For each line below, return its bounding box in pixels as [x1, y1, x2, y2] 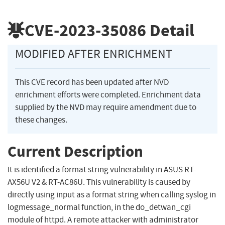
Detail [146, 19, 194, 42]
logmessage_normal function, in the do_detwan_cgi [8, 202, 191, 213]
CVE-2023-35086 [25, 19, 146, 42]
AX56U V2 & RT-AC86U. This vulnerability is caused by [8, 177, 190, 188]
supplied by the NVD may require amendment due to [15, 102, 196, 113]
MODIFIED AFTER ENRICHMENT [15, 46, 172, 62]
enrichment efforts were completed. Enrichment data [15, 89, 201, 100]
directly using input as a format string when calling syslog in [8, 189, 216, 200]
